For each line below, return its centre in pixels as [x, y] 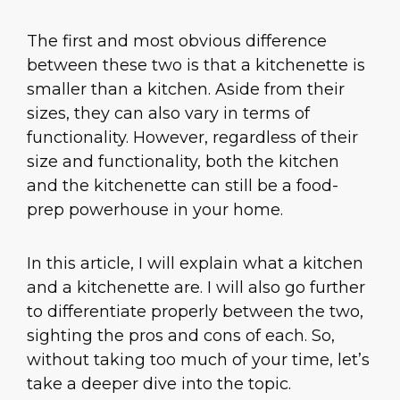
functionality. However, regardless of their [192, 138]
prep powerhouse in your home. [155, 210]
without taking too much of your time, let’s [198, 359]
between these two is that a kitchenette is [196, 66]
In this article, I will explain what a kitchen [195, 263]
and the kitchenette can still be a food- [183, 186]
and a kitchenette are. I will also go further [196, 287]
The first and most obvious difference [177, 42]
